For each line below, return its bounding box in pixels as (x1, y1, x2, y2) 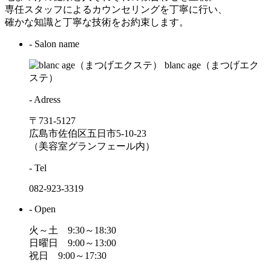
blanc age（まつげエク (165, 60, 259, 71)
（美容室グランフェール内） (29, 141, 155, 152)
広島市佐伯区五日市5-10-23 (29, 128, 146, 139)
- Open (29, 204, 56, 215)
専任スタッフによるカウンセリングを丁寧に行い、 (5, 4, 227, 15)
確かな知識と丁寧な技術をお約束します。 (5, 17, 198, 28)
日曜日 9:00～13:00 (29, 238, 116, 249)
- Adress (29, 94, 60, 105)
